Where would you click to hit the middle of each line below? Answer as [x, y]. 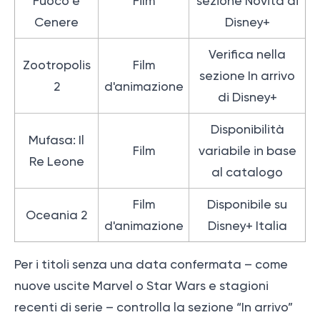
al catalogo [247, 172]
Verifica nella [247, 54]
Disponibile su [247, 204]
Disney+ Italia [247, 226]
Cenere [56, 22]
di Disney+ [247, 97]
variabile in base [247, 151]
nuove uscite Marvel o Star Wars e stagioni [141, 285]
